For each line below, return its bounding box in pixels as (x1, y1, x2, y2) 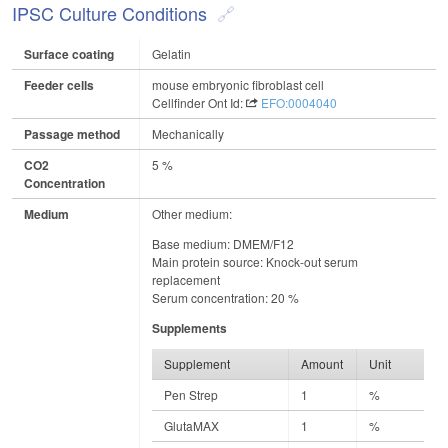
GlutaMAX (164, 417, 219, 435)
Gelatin (152, 45, 191, 63)
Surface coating (24, 45, 114, 64)
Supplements (152, 319, 227, 338)
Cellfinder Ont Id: (152, 94, 246, 112)
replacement (152, 271, 220, 289)
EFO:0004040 (261, 94, 337, 112)
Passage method (24, 125, 120, 144)
